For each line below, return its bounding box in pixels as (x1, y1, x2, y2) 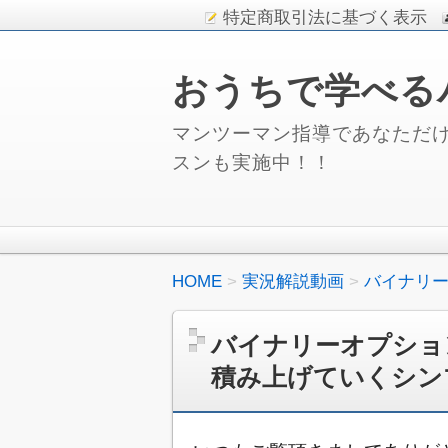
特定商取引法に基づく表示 (223, 8, 427, 27)
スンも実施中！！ (172, 151, 332, 173)
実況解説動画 (242, 271, 344, 291)
